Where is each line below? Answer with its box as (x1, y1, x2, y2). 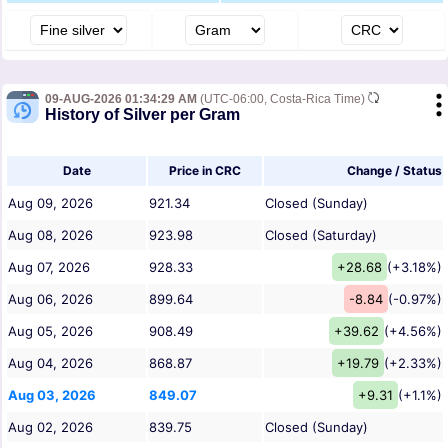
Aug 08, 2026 (8, 227, 93, 244)
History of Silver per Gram (45, 106, 240, 124)
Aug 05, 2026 (8, 323, 93, 340)
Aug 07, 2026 (8, 259, 90, 276)
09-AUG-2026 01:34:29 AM (45, 92, 197, 107)
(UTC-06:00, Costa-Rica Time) (197, 92, 368, 107)
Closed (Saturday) (265, 227, 377, 244)
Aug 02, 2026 (8, 419, 93, 436)
